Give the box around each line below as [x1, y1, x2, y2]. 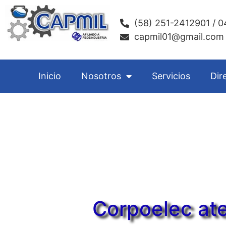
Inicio [38, 71, 61, 81]
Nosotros [81, 71, 121, 81]
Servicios [151, 71, 190, 81]
